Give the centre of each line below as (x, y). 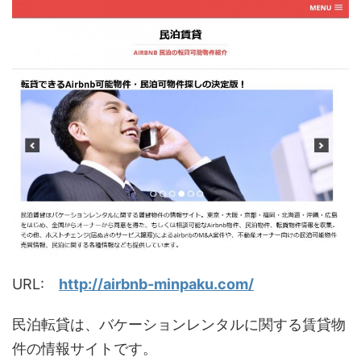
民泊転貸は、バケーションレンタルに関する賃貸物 (179, 325)
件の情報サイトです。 (85, 349)
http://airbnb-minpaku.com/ (156, 284)
